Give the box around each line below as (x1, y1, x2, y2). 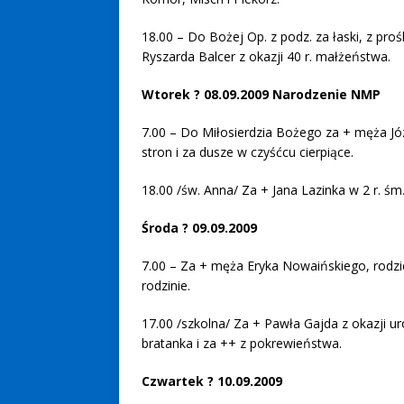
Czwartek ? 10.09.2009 (142, 372, 282, 390)
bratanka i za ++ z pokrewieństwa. (142, 335, 342, 352)
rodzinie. (142, 277, 190, 294)
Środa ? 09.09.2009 (142, 219, 257, 236)
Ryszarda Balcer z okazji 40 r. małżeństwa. (142, 48, 390, 65)
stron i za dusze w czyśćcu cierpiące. (142, 143, 353, 161)
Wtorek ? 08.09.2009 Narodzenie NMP (142, 86, 381, 103)
